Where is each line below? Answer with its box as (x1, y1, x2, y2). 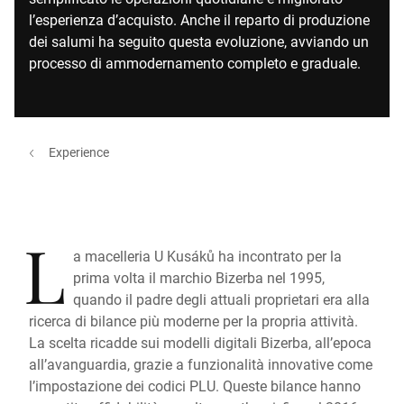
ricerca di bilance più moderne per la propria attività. (29, 311, 358, 330)
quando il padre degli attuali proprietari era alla (72, 289, 370, 308)
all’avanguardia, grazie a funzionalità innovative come (29, 354, 372, 373)
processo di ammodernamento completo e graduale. (29, 53, 361, 72)
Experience (49, 143, 109, 161)
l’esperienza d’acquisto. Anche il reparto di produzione (29, 10, 370, 29)
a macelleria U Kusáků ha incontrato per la (72, 246, 342, 265)
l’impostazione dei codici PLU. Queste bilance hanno (29, 376, 361, 395)
